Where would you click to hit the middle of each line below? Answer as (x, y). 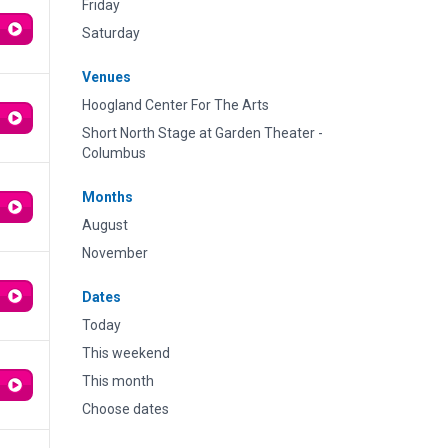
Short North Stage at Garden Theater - (202, 133)
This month (118, 381)
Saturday (111, 33)
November (115, 253)
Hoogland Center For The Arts (175, 105)
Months (107, 197)
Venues (106, 77)
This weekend (126, 353)
